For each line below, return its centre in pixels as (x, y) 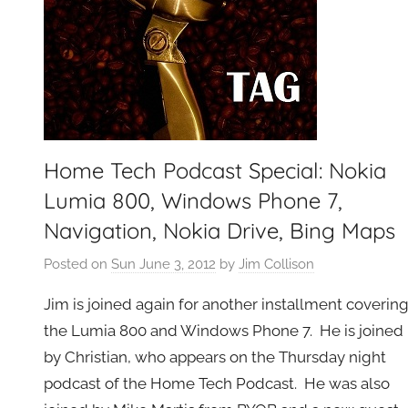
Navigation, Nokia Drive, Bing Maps (219, 230)
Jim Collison (276, 264)
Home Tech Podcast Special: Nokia (215, 170)
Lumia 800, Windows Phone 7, (193, 200)
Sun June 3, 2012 (163, 264)
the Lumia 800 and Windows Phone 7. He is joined (224, 331)
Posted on (77, 264)
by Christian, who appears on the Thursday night (215, 357)
